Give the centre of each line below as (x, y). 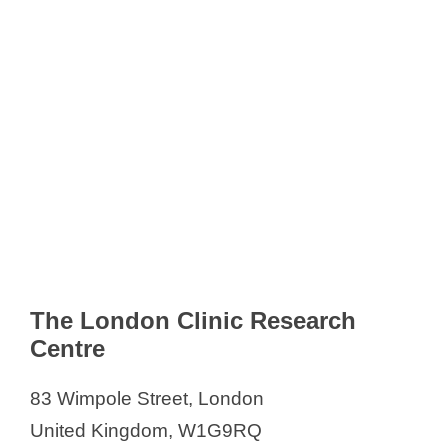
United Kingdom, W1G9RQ (146, 431)
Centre (67, 349)
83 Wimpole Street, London (147, 399)
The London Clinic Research (193, 321)
